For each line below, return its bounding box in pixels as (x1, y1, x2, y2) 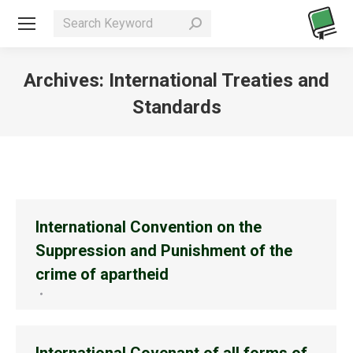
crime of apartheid (35, 265, 169, 284)
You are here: (176, 123, 263, 141)
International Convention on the (35, 217, 262, 236)
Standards (132, 96, 221, 118)
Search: (53, 12, 102, 30)
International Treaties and (109, 69, 329, 91)
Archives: (24, 69, 109, 91)
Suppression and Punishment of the (35, 241, 292, 260)
